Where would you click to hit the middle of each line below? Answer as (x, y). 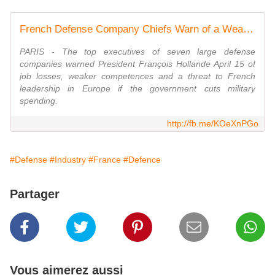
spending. (39, 101)
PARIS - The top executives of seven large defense (137, 52)
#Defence (142, 160)
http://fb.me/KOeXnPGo (213, 123)
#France (105, 160)
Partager (35, 194)
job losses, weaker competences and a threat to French (137, 76)
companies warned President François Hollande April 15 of (137, 64)
